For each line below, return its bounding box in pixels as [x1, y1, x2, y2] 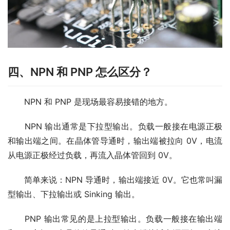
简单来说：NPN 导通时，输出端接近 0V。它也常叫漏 [8, 175, 222, 185]
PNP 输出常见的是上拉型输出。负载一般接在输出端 [8, 214, 222, 224]
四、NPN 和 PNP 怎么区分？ [8, 65, 152, 79]
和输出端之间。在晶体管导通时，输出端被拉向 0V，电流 [8, 136, 222, 146]
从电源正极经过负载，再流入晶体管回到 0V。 [8, 150, 177, 161]
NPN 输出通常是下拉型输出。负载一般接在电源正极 [8, 121, 222, 132]
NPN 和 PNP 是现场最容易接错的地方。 [8, 97, 172, 107]
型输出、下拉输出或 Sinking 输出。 [8, 189, 140, 200]
